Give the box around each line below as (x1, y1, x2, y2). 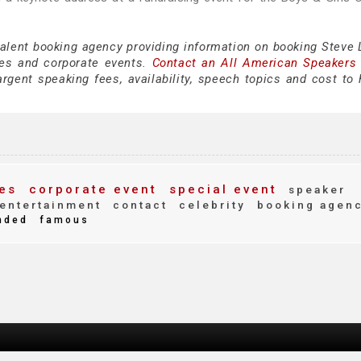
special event (164, 182, 277, 197)
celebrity (174, 198, 246, 211)
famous (35, 214, 89, 226)
